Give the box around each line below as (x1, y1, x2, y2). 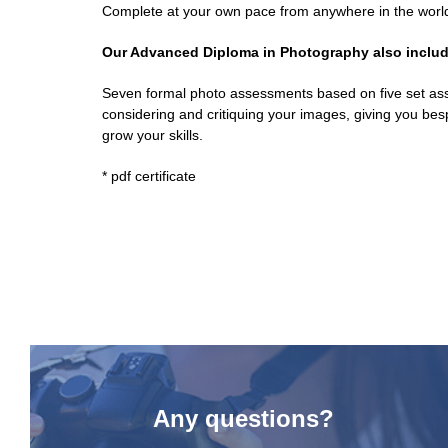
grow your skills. (102, 127, 203, 143)
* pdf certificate (102, 168, 196, 184)
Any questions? (153, 405, 334, 432)
